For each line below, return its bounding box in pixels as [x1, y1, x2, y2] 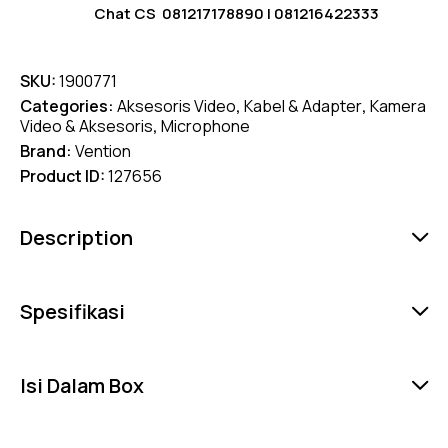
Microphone [161, 114, 250, 137]
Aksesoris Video [117, 94, 236, 117]
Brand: [20, 139, 75, 162]
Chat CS [94, 2, 162, 24]
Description [20, 223, 133, 251]
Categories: [20, 94, 117, 117]
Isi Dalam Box [20, 371, 144, 399]
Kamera [370, 94, 426, 117]
